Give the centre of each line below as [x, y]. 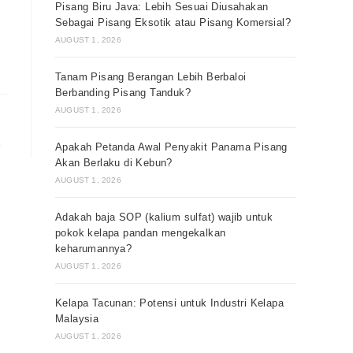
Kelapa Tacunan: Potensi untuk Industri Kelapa [169, 303]
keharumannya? [94, 249]
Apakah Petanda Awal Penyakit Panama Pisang [171, 147]
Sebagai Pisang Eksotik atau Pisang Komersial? [173, 22]
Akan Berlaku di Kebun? [114, 163]
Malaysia [77, 319]
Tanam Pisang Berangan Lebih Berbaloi [151, 77]
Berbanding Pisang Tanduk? [123, 93]
